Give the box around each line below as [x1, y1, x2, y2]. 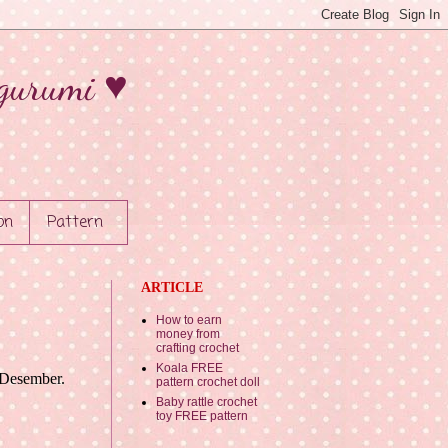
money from [156, 327, 220, 342]
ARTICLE [141, 280, 203, 296]
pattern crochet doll [156, 375, 260, 390]
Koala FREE [156, 361, 223, 376]
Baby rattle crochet [156, 395, 257, 410]
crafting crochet [156, 341, 239, 356]
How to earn [156, 313, 222, 328]
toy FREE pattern [156, 409, 248, 424]
